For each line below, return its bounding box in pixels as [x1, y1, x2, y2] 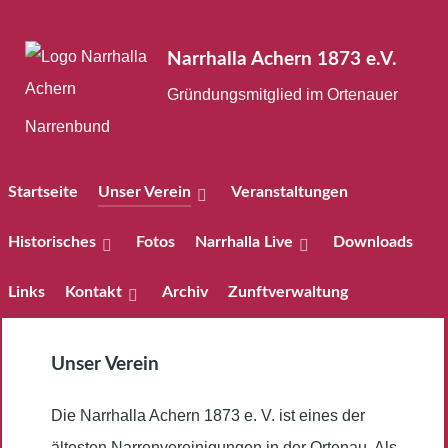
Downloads [333, 233, 413, 250]
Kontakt [65, 283, 122, 300]
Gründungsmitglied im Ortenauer [167, 86, 398, 103]
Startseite [8, 183, 78, 200]
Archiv [162, 283, 208, 300]
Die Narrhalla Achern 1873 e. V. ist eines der [51, 407, 365, 425]
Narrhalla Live [195, 233, 293, 250]
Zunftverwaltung [228, 283, 348, 300]
